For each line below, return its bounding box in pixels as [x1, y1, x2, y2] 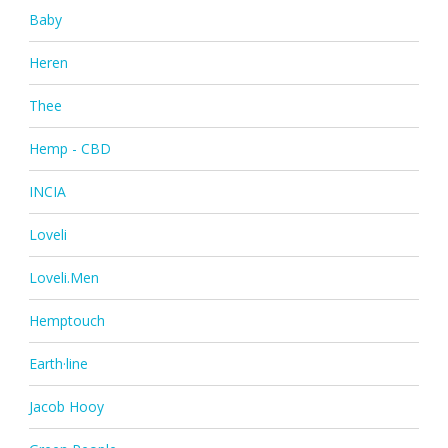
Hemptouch [28, 310, 105, 330]
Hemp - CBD [28, 138, 111, 158]
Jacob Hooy [28, 396, 104, 416]
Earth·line [28, 353, 88, 373]
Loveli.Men [28, 267, 99, 287]
